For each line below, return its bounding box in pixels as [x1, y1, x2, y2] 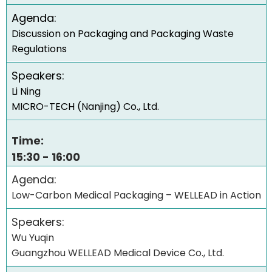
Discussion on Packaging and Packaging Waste [12, 27, 234, 41]
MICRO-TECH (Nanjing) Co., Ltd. [12, 100, 159, 114]
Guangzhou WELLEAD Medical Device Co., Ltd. [12, 246, 224, 260]
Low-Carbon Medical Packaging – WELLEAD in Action [12, 188, 261, 203]
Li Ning [12, 84, 41, 99]
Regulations [12, 42, 67, 56]
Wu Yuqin [12, 231, 54, 245]
